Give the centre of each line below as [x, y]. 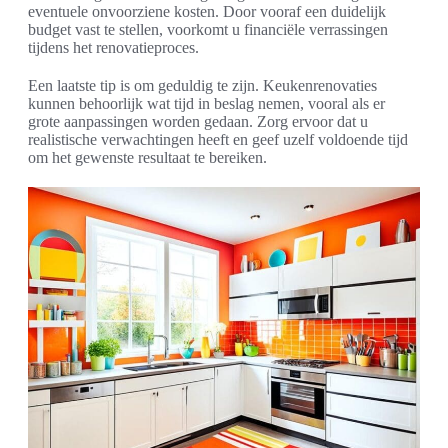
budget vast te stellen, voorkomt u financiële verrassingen [208, 30]
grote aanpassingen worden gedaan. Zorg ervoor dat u [198, 122]
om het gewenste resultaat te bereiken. [147, 158]
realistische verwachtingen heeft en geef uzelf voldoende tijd [218, 140]
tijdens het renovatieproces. [113, 48]
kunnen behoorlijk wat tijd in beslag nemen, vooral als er [206, 104]
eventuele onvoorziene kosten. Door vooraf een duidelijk [207, 12]
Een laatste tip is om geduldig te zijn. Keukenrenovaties [202, 86]
